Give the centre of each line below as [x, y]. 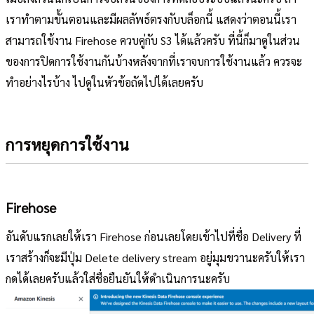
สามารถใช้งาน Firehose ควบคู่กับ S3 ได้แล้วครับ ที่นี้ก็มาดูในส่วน [153, 41]
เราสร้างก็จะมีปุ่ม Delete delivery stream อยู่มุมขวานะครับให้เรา [155, 258]
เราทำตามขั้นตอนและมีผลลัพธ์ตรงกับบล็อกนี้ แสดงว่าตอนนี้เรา [151, 20]
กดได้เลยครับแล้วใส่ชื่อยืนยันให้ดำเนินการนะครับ [118, 279]
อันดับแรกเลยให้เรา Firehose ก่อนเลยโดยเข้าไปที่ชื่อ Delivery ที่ [153, 237]
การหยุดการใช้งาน [67, 144]
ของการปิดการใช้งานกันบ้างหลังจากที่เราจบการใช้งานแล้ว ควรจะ [154, 62]
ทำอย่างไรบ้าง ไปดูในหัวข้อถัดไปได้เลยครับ [104, 83]
